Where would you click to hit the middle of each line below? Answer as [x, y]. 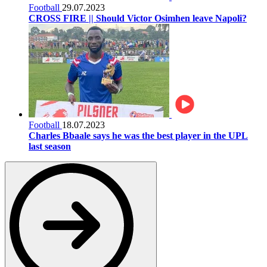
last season [50, 146]
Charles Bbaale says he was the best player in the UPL [138, 135]
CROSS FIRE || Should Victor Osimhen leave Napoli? [138, 18]
